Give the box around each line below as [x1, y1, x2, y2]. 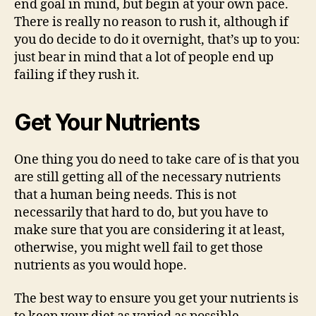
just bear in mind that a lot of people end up [14, 49, 274, 66]
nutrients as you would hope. [14, 257, 187, 274]
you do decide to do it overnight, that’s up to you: [14, 31, 300, 48]
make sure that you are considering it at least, [14, 221, 285, 238]
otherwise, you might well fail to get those [14, 239, 263, 256]
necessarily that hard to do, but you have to [14, 204, 268, 221]
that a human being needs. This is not [14, 186, 236, 203]
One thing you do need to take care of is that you [14, 151, 299, 168]
